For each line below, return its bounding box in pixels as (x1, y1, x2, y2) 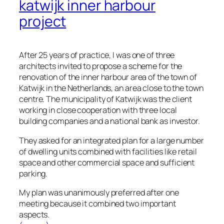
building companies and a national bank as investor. (19, 115, 200, 127)
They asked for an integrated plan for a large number (19, 134, 204, 146)
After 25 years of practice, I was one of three (19, 49, 175, 61)
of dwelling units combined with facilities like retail (19, 145, 197, 157)
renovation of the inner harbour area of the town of (19, 71, 197, 83)
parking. (19, 167, 48, 179)
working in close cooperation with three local (19, 104, 177, 116)
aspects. (19, 208, 50, 220)
